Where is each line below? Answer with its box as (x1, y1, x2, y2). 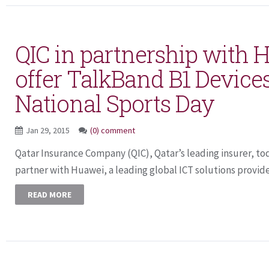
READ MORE (28, 189, 71, 200)
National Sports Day (15, 88, 214, 118)
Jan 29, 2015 (26, 125, 71, 136)
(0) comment (90, 125, 135, 136)
